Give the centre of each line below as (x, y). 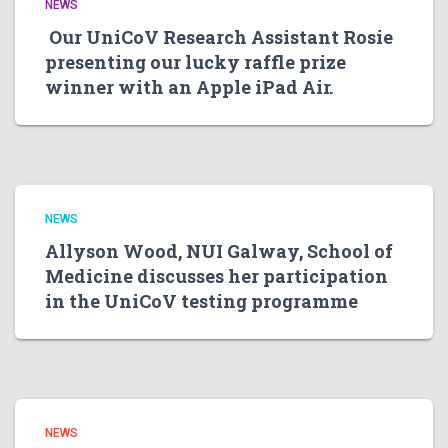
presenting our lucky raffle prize (195, 62)
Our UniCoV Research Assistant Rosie (219, 37)
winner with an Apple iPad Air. (189, 87)
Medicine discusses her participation (216, 276)
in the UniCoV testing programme (201, 301)
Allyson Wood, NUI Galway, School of (219, 251)
